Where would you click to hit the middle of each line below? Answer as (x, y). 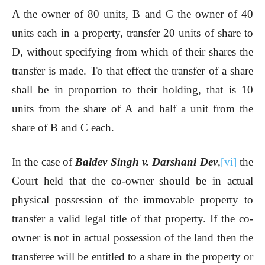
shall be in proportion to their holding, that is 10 (132, 90)
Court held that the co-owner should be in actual (132, 181)
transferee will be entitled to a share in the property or (132, 257)
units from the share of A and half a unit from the (132, 109)
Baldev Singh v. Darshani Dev (146, 162)
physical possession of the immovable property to (132, 200)
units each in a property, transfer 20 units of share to (132, 33)
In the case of (44, 162)
